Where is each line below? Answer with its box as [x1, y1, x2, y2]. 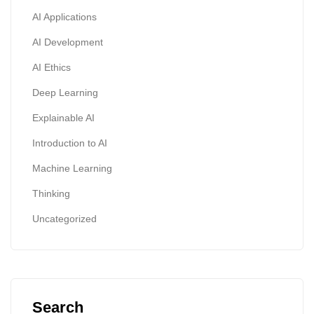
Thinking [32, 187, 70, 199]
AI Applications [32, 11, 97, 22]
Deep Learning [32, 86, 98, 98]
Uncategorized [32, 212, 97, 224]
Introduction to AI [32, 137, 107, 149]
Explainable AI [32, 111, 95, 123]
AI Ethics [32, 61, 71, 73]
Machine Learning [32, 162, 112, 174]
